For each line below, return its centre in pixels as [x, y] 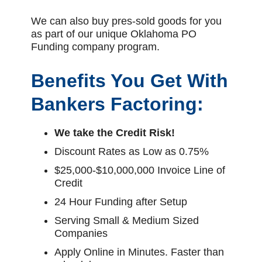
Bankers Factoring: [117, 104]
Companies [81, 233]
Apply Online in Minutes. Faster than [139, 252]
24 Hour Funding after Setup [120, 201]
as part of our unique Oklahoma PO [113, 34]
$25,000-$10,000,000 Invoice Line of [139, 170]
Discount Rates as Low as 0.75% [131, 151]
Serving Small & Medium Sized [126, 220]
